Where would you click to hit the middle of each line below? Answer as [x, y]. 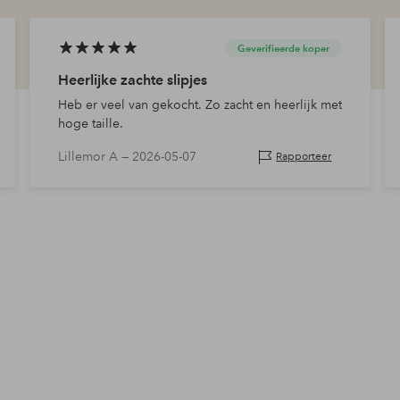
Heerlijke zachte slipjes [132, 80]
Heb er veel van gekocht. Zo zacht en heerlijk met [200, 105]
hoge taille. [90, 124]
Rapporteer [304, 157]
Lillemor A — [95, 157]
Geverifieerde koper [284, 49]
